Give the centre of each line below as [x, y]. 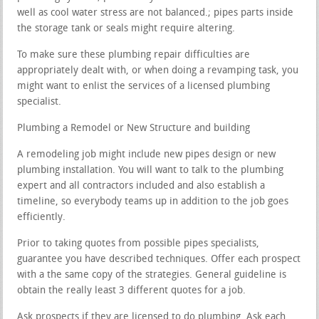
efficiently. [42, 217]
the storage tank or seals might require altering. [126, 28]
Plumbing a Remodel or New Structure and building [134, 128]
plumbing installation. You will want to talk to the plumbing [151, 170]
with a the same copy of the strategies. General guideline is [152, 275]
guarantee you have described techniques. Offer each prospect [159, 259]
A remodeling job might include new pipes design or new [147, 155]
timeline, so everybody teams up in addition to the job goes [153, 202]
